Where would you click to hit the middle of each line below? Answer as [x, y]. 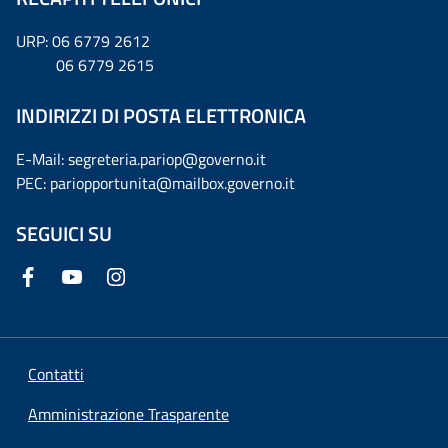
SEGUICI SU [64, 233]
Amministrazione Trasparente [128, 413]
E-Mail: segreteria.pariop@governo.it [141, 158]
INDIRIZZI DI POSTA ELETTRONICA [161, 115]
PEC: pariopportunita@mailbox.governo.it [155, 182]
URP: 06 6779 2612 [83, 40]
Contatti [56, 373]
